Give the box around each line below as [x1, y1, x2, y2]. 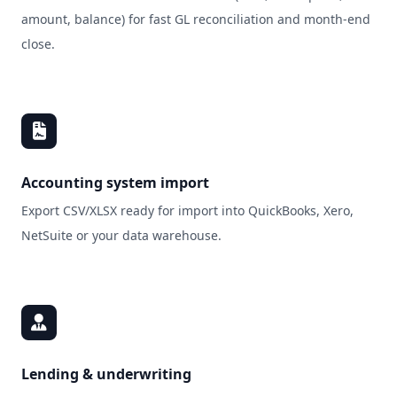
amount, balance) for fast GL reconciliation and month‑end [21, 11, 370, 27]
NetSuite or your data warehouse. [21, 227, 222, 244]
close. [21, 35, 55, 52]
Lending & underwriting [21, 364, 191, 384]
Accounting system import [21, 173, 209, 192]
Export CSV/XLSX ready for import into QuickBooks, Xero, [21, 202, 354, 219]
